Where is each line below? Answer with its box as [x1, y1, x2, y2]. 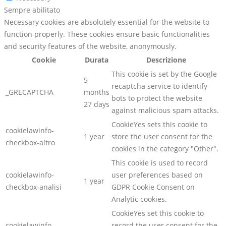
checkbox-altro [6, 138, 55, 148]
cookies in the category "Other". [111, 144, 218, 154]
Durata [85, 55, 108, 65]
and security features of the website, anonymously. [4, 41, 177, 51]
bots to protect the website [111, 93, 202, 103]
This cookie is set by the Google [111, 69, 217, 79]
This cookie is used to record [111, 158, 208, 168]
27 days [84, 99, 109, 109]
